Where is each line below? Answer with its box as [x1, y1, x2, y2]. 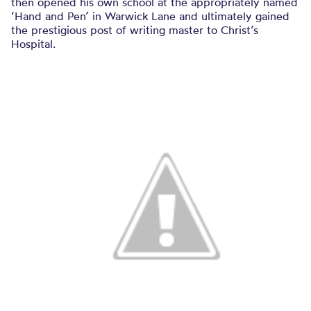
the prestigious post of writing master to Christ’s [11, 23, 258, 37]
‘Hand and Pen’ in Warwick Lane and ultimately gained [11, 9, 289, 23]
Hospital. [11, 37, 56, 51]
